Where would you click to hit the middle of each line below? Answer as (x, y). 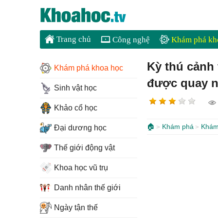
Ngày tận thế (76, 208)
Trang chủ (73, 39)
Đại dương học (80, 128)
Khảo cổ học (76, 108)
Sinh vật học (75, 88)
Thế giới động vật (84, 148)
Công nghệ (130, 40)
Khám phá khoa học (89, 68)
